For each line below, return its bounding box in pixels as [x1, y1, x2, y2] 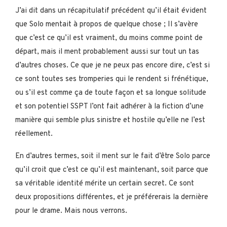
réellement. [15, 129, 53, 139]
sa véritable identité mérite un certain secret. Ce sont [15, 178, 194, 188]
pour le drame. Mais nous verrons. [15, 206, 127, 216]
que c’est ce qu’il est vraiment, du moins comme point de [15, 33, 203, 43]
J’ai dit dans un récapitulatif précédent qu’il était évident [15, 6, 207, 16]
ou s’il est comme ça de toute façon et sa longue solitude [15, 88, 206, 98]
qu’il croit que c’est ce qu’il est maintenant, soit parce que [15, 165, 208, 175]
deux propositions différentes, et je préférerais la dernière [15, 192, 208, 202]
